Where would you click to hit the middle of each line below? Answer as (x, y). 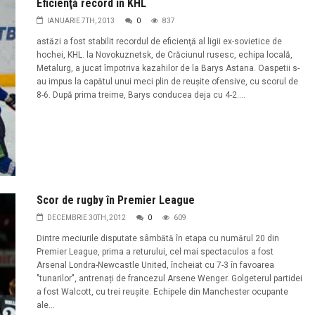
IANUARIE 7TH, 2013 (81, 21)
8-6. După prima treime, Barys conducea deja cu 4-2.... (141, 95)
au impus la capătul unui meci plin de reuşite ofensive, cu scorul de (167, 82)
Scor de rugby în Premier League (115, 200)
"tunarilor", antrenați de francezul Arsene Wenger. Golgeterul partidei (169, 278)
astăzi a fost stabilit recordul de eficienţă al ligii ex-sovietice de (159, 42)
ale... (45, 305)
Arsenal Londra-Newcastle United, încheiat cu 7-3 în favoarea (155, 265)
